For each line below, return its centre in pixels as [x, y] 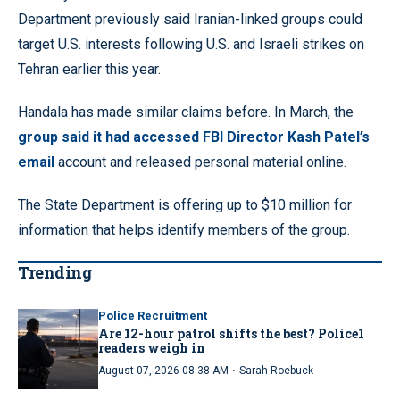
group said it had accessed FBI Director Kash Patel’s [194, 137]
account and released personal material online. [200, 162]
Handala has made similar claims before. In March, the [186, 112]
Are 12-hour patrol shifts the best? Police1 [231, 333]
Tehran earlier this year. [89, 69]
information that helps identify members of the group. [184, 229]
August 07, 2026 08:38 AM [163, 370]
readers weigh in [152, 347]
